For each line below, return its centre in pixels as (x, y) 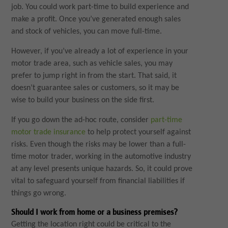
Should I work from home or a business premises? (95, 213)
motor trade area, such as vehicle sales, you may (92, 64)
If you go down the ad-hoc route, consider (81, 120)
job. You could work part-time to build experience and (100, 7)
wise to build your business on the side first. (83, 101)
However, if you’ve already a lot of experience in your (100, 52)
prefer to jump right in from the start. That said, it (94, 76)
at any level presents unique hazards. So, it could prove (102, 169)
